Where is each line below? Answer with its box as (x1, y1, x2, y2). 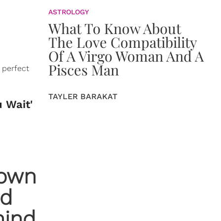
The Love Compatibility (48, 33, 197, 51)
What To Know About (48, 19, 181, 37)
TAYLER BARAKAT (48, 92, 117, 101)
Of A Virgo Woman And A (48, 46, 204, 65)
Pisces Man (48, 60, 119, 79)
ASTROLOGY (48, 8, 89, 16)
